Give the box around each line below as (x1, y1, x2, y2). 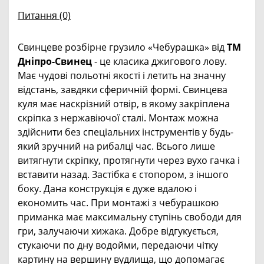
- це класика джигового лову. (92, 54, 227, 68)
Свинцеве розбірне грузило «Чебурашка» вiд (18, 40, 227, 54)
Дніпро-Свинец (18, 54, 92, 68)
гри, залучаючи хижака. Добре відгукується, (18, 224, 219, 237)
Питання (18, 8, 57, 22)
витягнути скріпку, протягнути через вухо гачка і (18, 153, 240, 167)
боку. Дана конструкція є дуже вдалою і (18, 181, 197, 195)
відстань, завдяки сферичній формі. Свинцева (18, 82, 227, 96)
